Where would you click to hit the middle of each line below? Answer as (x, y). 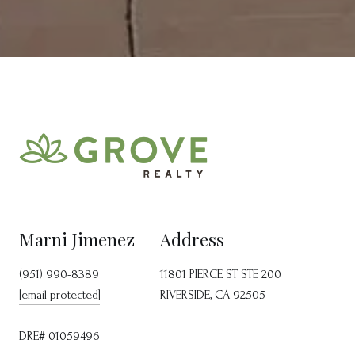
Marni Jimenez (77, 240)
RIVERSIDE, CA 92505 (213, 295)
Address (192, 240)
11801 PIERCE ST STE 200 (221, 275)
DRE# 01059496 (59, 336)
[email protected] (59, 295)
